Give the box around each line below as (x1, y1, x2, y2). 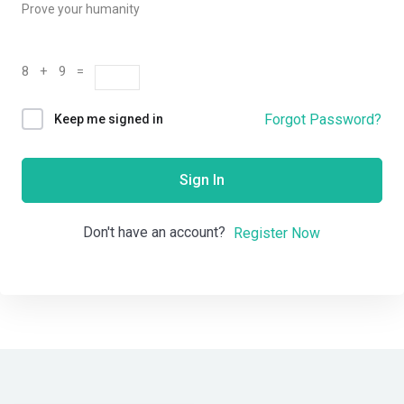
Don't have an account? (83, 224, 233, 242)
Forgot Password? (264, 110, 381, 128)
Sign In (179, 171, 225, 189)
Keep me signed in (54, 112, 163, 127)
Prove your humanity (22, 2, 140, 16)
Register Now (234, 224, 320, 242)
